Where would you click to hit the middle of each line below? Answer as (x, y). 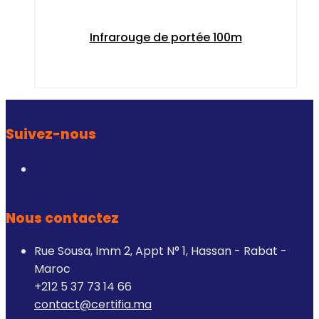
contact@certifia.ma (93, 305)
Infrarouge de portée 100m (166, 37)
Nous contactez (62, 219)
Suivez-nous (51, 134)
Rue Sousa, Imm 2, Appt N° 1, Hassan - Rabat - (161, 251)
